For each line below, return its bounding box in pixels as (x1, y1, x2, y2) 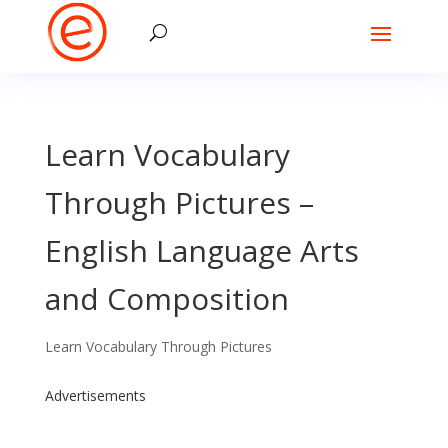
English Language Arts (44, 230, 359, 271)
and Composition (44, 278, 289, 319)
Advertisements (44, 386, 146, 405)
